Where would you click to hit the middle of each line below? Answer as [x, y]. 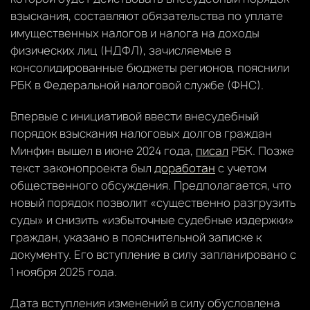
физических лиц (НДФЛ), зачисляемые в [121, 50]
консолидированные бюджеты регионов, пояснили [150, 67]
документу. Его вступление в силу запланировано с [153, 254]
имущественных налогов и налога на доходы [135, 33]
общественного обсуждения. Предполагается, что [151, 185]
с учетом [241, 168]
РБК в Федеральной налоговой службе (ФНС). [137, 85]
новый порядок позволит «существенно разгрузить [153, 202]
